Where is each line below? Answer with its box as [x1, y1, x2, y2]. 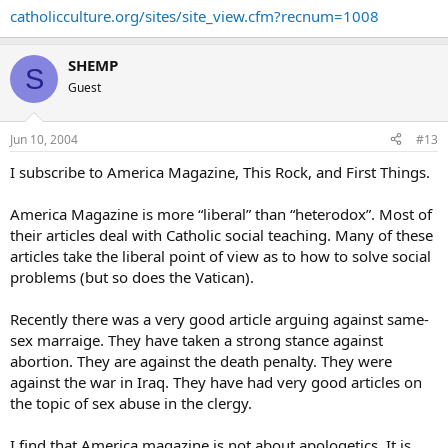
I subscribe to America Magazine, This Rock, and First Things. [10, 161, 430, 182]
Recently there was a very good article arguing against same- [10, 308, 429, 329]
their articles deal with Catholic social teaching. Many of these [10, 224, 433, 245]
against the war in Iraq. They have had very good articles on [10, 371, 422, 392]
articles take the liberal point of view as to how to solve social [10, 245, 431, 266]
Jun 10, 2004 [10, 130, 78, 148]
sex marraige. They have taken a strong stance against [10, 329, 383, 350]
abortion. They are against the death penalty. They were [10, 350, 392, 371]
